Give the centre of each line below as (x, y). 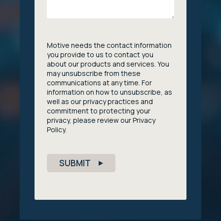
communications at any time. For (99, 83)
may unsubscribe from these (94, 73)
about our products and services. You (108, 64)
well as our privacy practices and (100, 101)
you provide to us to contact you (100, 55)
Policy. (57, 129)
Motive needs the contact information (109, 45)
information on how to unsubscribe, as (110, 92)
